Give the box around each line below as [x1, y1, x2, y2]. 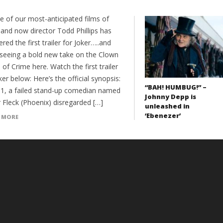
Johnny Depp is [144, 92, 196, 102]
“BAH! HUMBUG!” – [144, 83, 207, 92]
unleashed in [144, 102, 190, 111]
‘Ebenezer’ [144, 111, 181, 120]
